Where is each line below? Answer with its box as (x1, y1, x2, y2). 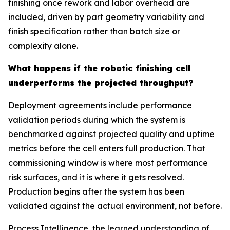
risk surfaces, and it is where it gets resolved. (8, 172, 184, 182)
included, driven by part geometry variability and (8, 12, 204, 22)
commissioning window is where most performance (8, 158, 208, 168)
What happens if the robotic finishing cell (8, 63, 190, 73)
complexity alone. (8, 41, 78, 51)
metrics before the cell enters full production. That (8, 143, 205, 154)
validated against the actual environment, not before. (8, 201, 222, 211)
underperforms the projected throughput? (8, 78, 193, 88)
